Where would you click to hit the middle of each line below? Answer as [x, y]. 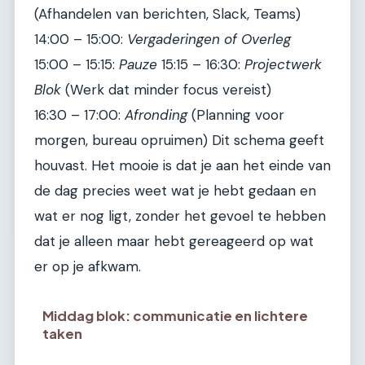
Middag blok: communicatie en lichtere [176, 315]
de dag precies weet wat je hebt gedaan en [175, 191]
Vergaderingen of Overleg [209, 40]
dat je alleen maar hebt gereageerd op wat [174, 242]
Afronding [156, 115]
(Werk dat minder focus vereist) [166, 90]
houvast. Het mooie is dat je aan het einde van [182, 166]
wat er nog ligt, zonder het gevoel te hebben [180, 216]
